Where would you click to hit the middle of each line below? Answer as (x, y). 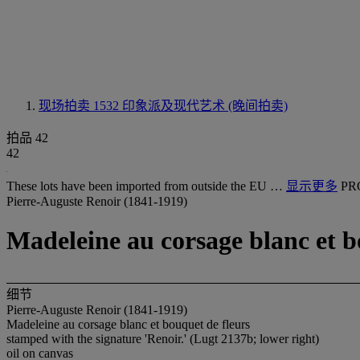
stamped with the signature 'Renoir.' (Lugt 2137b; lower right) (163, 338)
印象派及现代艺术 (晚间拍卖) (205, 106)
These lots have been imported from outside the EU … (146, 186)
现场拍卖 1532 (80, 106)
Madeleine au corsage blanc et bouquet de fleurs (128, 324)
